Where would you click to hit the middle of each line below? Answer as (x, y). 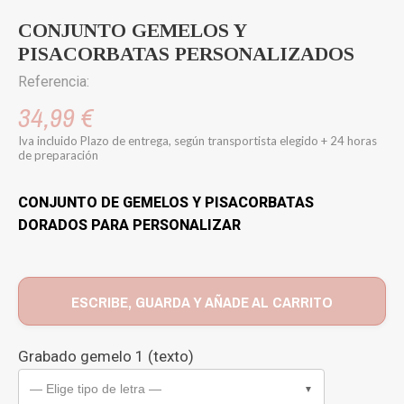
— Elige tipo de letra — (96, 388)
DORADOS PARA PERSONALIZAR (129, 225)
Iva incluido (49, 140)
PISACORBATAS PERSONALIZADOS (186, 53)
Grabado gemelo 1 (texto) (106, 356)
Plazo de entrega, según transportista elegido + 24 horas (229, 140)
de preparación (58, 155)
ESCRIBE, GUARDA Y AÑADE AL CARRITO (202, 301)
